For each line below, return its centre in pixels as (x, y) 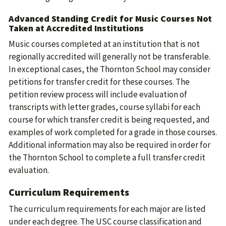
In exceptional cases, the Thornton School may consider (109, 69)
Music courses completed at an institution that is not (104, 44)
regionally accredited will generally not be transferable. (109, 56)
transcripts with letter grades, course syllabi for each (104, 107)
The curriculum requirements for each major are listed (107, 209)
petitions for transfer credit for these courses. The (99, 82)
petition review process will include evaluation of (98, 94)
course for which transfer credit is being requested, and (109, 120)
